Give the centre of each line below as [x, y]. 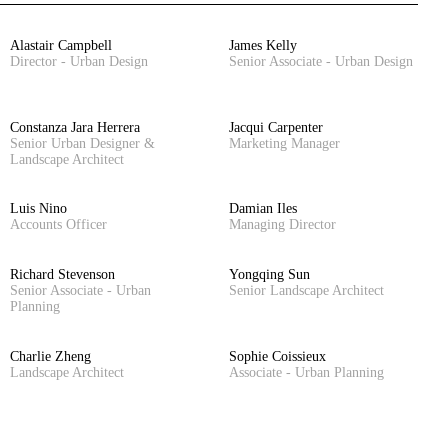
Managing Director [282, 225]
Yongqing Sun [269, 275]
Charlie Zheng [50, 356]
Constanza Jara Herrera [75, 127]
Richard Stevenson [62, 275]
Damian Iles [263, 209]
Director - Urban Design [79, 62]
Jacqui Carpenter [276, 127]
